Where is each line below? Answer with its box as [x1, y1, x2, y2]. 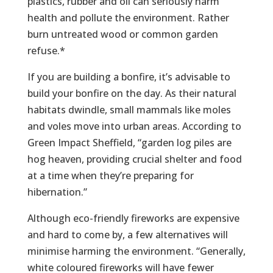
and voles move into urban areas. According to [27, 119, 241, 133]
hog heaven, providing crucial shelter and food [27, 152, 242, 166]
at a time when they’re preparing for [27, 168, 194, 182]
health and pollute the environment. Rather [27, 10, 229, 24]
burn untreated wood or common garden [27, 27, 218, 41]
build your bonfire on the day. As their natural [27, 86, 236, 100]
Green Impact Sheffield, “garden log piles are [27, 135, 232, 149]
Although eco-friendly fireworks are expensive [27, 211, 239, 225]
